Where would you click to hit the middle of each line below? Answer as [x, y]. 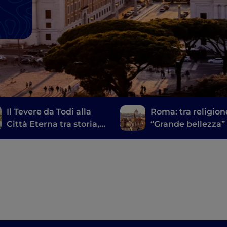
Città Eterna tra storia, [53, 124]
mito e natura [35, 136]
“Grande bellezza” [188, 124]
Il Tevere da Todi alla [49, 112]
